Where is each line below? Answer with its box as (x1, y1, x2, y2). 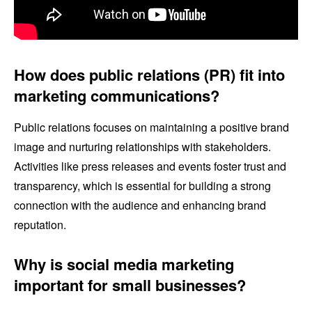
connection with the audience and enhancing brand (14, 196, 266, 213)
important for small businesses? (14, 273, 246, 296)
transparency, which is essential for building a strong (14, 177, 271, 194)
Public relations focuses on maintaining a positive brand (14, 118, 289, 135)
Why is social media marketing (14, 252, 234, 275)
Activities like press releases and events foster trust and (14, 157, 286, 174)
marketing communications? (14, 84, 219, 107)
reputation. (14, 216, 66, 233)
